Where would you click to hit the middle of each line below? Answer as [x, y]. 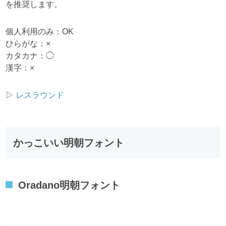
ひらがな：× [28, 44]
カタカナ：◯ [30, 56]
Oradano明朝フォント [69, 185]
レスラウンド [40, 95]
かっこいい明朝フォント [69, 143]
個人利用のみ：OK [40, 32]
